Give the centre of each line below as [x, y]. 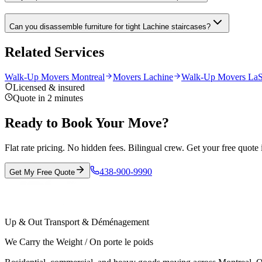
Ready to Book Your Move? [87, 123]
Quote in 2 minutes [48, 98]
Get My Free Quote [42, 172]
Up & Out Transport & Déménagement [77, 222]
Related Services [54, 52]
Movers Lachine [143, 77]
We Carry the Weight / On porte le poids [79, 242]
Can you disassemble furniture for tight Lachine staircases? [110, 27]
